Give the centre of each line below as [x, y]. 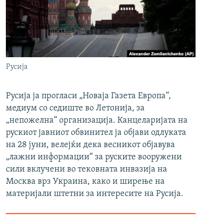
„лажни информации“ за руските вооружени [94, 157]
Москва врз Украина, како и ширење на [85, 182]
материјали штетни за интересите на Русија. [95, 194]
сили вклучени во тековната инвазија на [87, 170]
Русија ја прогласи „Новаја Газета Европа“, [88, 96]
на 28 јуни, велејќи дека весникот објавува [90, 145]
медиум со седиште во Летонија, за [75, 109]
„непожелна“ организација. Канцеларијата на [97, 121]
